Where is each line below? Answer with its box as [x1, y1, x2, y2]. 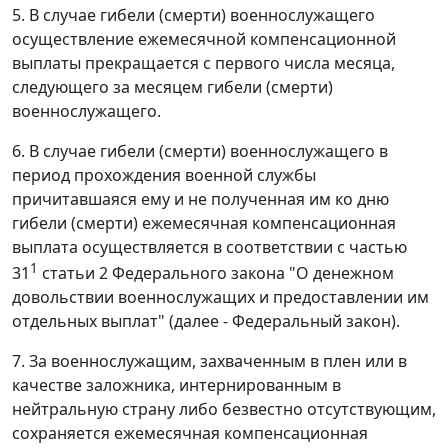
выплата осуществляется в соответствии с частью [12, 236, 407, 258]
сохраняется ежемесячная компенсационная [12, 422, 368, 445]
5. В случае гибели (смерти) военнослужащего [12, 4, 375, 26]
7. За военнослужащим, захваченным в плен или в [12, 350, 407, 373]
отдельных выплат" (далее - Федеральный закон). [12, 310, 400, 333]
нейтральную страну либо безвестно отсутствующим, [12, 398, 436, 421]
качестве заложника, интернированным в [12, 374, 341, 397]
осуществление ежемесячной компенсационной [12, 28, 396, 50]
